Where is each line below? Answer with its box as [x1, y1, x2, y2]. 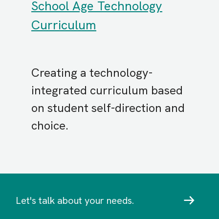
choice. [31, 117, 68, 133]
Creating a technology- [31, 65, 153, 80]
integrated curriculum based [31, 82, 183, 98]
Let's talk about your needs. [16, 194, 134, 207]
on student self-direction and [31, 100, 185, 115]
